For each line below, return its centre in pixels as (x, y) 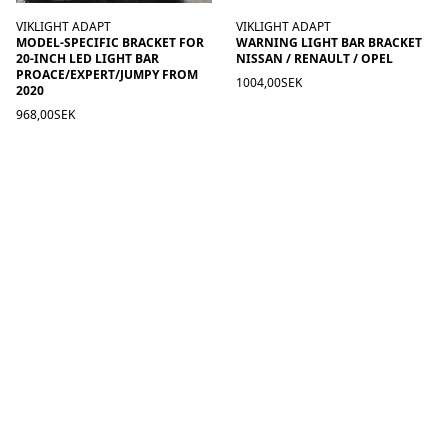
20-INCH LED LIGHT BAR (87, 58)
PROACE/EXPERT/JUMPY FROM (107, 74)
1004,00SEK (269, 82)
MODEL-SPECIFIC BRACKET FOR (110, 42)
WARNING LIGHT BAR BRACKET (329, 42)
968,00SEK (45, 114)
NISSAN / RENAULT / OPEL (314, 58)
